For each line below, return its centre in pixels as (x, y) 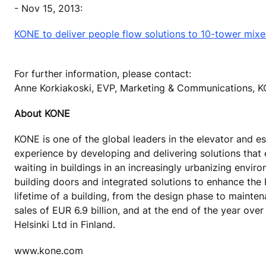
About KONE (42, 114)
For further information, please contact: (103, 73)
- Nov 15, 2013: (48, 8)
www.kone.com (49, 250)
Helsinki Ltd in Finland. (65, 225)
